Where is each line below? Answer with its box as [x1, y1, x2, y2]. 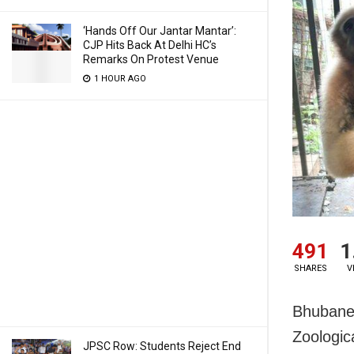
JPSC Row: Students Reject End [83, 340, 241, 352]
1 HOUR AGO [92, 73, 146, 84]
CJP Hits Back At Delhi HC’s [83, 39, 217, 51]
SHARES [293, 262, 327, 273]
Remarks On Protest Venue [83, 53, 219, 66]
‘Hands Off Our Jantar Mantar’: [83, 24, 236, 37]
